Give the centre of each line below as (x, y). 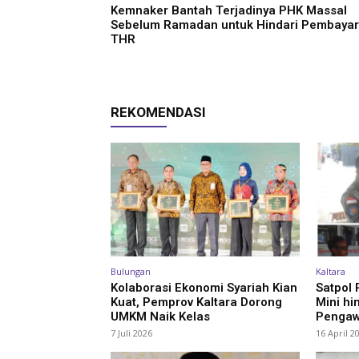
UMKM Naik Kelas (160, 316)
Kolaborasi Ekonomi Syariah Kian (204, 287)
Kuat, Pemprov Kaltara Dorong (196, 302)
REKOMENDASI (158, 112)
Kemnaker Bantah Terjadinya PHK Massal (229, 10)
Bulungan (131, 271)
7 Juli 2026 (131, 333)
